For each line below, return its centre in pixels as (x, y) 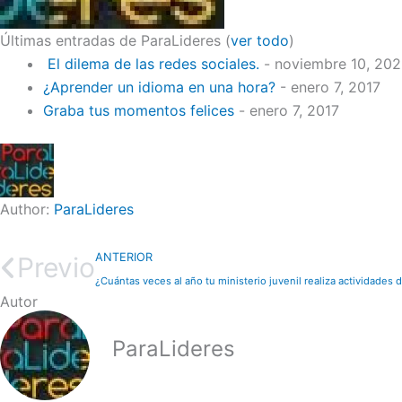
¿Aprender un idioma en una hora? (159, 87)
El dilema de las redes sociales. (151, 64)
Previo (56, 267)
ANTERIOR (124, 257)
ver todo (260, 40)
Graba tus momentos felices (139, 110)
